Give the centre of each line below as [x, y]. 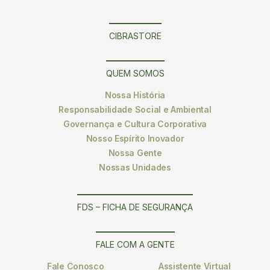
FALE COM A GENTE [135, 244]
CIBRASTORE [135, 36]
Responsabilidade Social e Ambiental [135, 109]
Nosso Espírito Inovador [135, 138]
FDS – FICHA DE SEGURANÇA [135, 207]
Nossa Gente [135, 152]
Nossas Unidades [135, 167]
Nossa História [135, 95]
